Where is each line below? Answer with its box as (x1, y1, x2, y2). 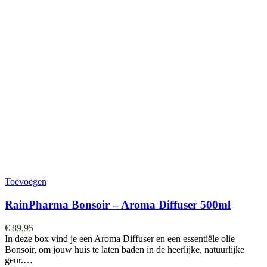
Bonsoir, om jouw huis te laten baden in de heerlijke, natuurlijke (5, 244, 244, 254)
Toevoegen (5, 176, 46, 187)
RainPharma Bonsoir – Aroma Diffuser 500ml (5, 198, 231, 212)
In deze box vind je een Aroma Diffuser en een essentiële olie (5, 233, 235, 244)
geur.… (5, 254, 33, 265)
